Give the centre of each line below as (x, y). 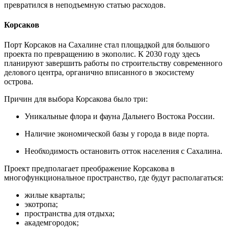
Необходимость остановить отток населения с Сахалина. (123, 151)
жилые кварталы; (55, 195)
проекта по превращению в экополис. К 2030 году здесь (102, 54)
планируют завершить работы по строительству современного (113, 63)
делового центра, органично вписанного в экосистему (99, 73)
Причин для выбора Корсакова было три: (76, 99)
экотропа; (41, 204)
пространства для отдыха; (70, 214)
